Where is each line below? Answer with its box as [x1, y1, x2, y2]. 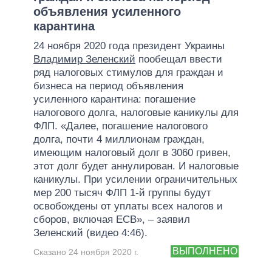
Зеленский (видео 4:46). [33, 226, 148, 239]
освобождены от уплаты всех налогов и [33, 200, 223, 212]
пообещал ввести [135, 53, 222, 65]
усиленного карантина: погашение [33, 93, 195, 105]
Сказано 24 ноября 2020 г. [33, 246, 138, 257]
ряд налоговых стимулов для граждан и [33, 66, 223, 78]
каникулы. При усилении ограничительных [33, 173, 237, 185]
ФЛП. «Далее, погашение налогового [33, 120, 208, 132]
